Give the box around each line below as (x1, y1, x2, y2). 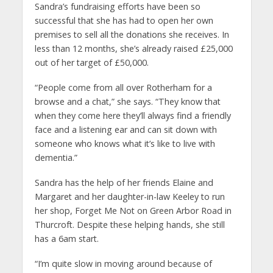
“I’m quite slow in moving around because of (34, 257, 212, 269)
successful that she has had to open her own (34, 15, 213, 27)
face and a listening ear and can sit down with (34, 123, 217, 135)
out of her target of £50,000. (34, 57, 149, 69)
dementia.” (34, 151, 77, 163)
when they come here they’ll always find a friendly (34, 109, 231, 121)
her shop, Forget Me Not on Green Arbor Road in (34, 204, 232, 216)
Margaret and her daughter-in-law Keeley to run (34, 190, 225, 202)
